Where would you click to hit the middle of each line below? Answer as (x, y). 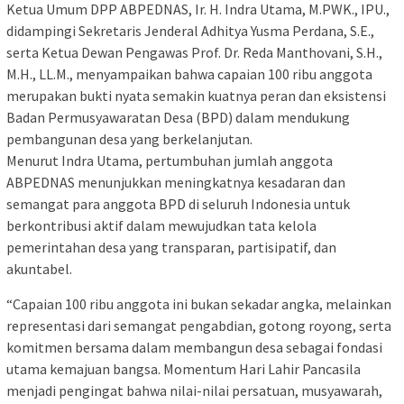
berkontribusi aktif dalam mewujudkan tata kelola (161, 226)
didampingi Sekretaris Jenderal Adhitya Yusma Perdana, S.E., (190, 31)
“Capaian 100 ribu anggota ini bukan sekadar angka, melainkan (199, 304)
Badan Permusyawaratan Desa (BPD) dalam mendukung (178, 118)
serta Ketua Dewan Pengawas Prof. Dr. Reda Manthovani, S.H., (194, 53)
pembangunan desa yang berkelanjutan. (129, 139)
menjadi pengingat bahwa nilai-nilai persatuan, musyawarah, (194, 391)
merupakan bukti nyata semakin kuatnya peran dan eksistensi (196, 96)
